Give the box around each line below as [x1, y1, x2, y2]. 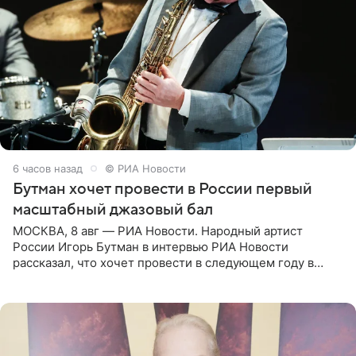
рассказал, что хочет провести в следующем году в [13, 254, 314, 270]
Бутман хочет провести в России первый [13, 180, 312, 198]
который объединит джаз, [13, 286, 163, 302]
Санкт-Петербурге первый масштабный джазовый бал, [13, 270, 335, 286]
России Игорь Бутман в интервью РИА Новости [13, 238, 288, 254]
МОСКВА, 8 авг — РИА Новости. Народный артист [13, 222, 303, 238]
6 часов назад [13, 161, 83, 175]
